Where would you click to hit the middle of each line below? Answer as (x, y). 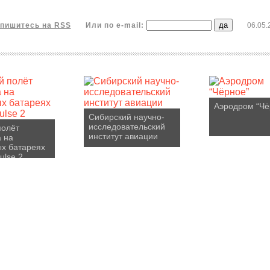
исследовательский (127, 127)
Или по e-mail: (116, 25)
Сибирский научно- (127, 117)
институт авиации (123, 136)
